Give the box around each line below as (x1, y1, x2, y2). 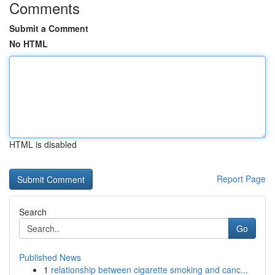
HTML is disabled (9, 138, 77, 150)
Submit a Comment (9, 22, 88, 34)
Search (19, 206, 47, 218)
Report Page (217, 172, 266, 185)
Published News (19, 251, 81, 263)
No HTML (9, 37, 48, 50)
